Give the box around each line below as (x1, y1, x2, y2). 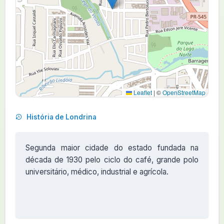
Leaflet (132, 88, 152, 96)
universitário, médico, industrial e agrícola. (25, 167, 168, 176)
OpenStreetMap (162, 88, 205, 96)
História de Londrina (25, 113, 96, 121)
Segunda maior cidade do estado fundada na (25, 143, 198, 152)
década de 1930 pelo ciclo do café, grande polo (25, 155, 198, 164)
